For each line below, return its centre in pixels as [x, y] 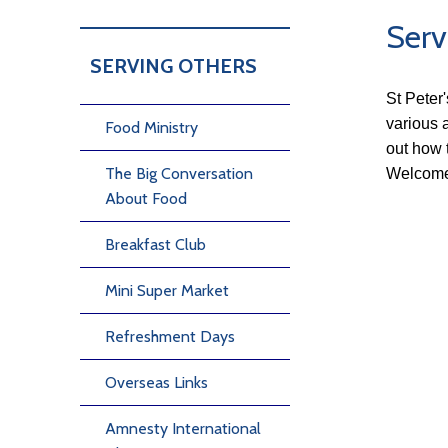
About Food [146, 198]
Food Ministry [151, 127]
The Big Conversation [179, 173]
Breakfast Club [155, 244]
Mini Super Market [167, 290]
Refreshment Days [170, 336]
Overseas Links [156, 382]
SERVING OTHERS [173, 66]
